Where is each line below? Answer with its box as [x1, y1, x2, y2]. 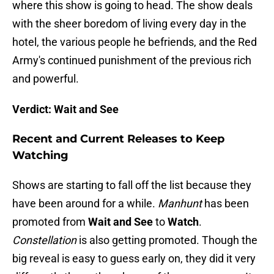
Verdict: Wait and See [12, 103, 119, 116]
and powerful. [12, 72, 79, 86]
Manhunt [158, 197, 202, 210]
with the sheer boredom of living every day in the [12, 17, 246, 31]
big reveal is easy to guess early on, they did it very [12, 252, 256, 265]
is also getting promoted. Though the [76, 234, 257, 247]
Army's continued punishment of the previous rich [12, 54, 251, 67]
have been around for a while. [12, 197, 158, 210]
